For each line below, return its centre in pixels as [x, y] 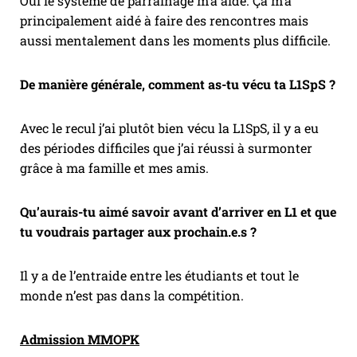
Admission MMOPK [80, 339]
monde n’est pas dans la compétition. [133, 296]
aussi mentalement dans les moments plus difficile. [177, 41]
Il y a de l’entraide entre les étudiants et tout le [159, 276]
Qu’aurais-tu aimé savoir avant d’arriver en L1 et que [178, 212]
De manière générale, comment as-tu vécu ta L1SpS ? [178, 84]
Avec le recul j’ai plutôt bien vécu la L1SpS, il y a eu [169, 128]
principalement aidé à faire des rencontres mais [164, 21]
